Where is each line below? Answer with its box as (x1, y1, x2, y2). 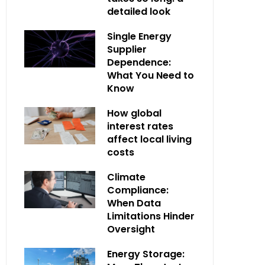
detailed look (107, 5, 170, 19)
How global (107, 106, 161, 121)
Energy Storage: (107, 247, 185, 261)
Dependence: (107, 56, 171, 70)
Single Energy (107, 30, 172, 44)
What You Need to (107, 69, 194, 83)
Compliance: (107, 183, 169, 198)
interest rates (107, 119, 173, 134)
